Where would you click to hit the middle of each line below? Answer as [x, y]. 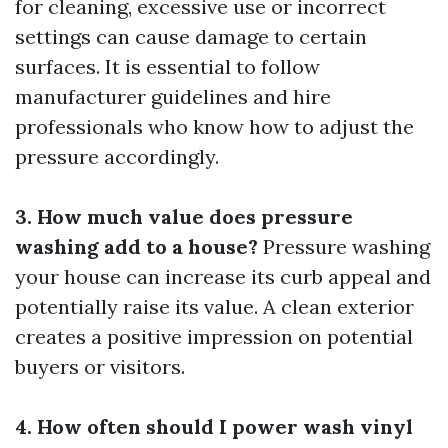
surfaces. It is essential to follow [167, 66]
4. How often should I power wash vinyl [214, 426]
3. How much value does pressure [184, 216]
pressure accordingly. [117, 156]
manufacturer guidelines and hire [173, 96]
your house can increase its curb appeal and [223, 276]
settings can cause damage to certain [191, 36]
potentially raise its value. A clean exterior [214, 306]
